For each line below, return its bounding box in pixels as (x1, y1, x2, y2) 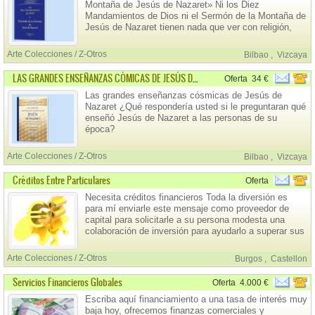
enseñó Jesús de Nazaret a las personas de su (85, 112, 277, 123)
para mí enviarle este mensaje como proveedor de (85, 203, 289, 214)
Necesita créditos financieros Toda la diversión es (85, 192, 288, 202)
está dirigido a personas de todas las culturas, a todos (85, 44, 306, 55)
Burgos (235, 254, 264, 264)
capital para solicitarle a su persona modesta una (85, 214, 285, 225)
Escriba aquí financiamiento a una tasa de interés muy (85, 294, 307, 304)
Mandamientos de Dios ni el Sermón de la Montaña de (85, 11, 306, 21)
